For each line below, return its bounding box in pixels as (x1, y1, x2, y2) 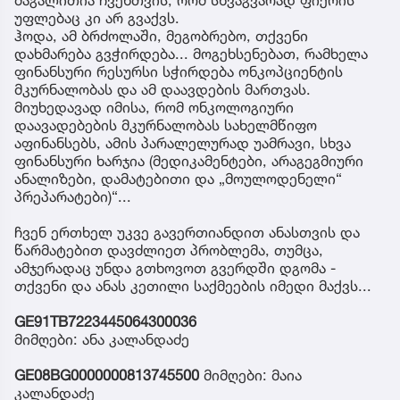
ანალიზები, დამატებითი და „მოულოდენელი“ (14, 169, 342, 187)
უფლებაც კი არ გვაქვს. (14, 8, 179, 27)
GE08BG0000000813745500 (14, 365, 204, 384)
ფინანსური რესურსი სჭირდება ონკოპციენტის (14, 62, 343, 80)
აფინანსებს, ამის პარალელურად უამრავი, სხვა (14, 133, 351, 152)
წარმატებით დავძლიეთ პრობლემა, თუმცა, (14, 240, 323, 259)
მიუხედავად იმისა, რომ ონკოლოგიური (14, 97, 294, 116)
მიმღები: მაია (204, 365, 302, 384)
